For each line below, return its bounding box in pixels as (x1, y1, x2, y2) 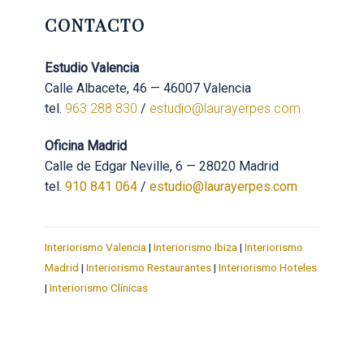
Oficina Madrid (44, 138, 127, 154)
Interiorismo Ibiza (153, 240, 237, 254)
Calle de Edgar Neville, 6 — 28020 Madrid (44, 158, 279, 175)
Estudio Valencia (44, 60, 139, 76)
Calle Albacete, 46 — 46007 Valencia (44, 80, 251, 97)
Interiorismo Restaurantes (85, 261, 211, 275)
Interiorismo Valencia (44, 240, 146, 254)
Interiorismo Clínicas (49, 281, 150, 295)
